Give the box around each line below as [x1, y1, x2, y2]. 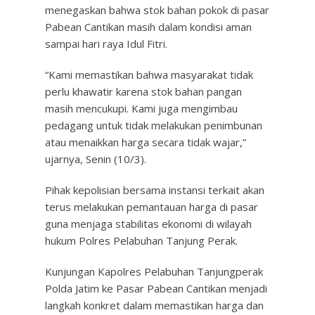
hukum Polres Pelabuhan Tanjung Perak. [45, 233, 238, 247]
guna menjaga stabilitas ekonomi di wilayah [45, 217, 252, 231]
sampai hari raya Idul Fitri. [45, 37, 167, 51]
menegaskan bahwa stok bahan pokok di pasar [45, 3, 269, 17]
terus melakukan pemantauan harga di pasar [45, 200, 258, 214]
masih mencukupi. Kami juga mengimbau [45, 101, 238, 115]
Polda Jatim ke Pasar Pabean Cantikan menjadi [45, 281, 267, 295]
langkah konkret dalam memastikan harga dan [45, 298, 264, 312]
